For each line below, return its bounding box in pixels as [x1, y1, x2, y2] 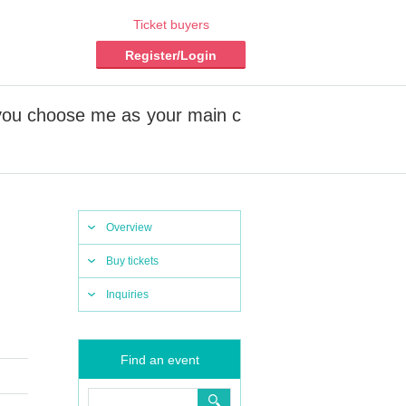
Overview [106, 221, 152, 234]
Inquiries [106, 288, 149, 301]
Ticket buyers [132, 17, 209, 32]
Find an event [120, 353, 199, 367]
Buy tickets [106, 255, 159, 267]
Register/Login [125, 48, 217, 63]
